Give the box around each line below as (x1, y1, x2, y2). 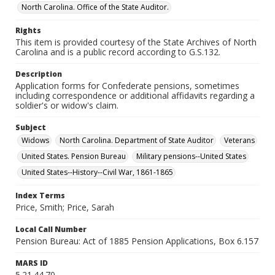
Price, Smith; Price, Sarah (15, 201, 114, 213)
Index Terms (15, 190, 65, 201)
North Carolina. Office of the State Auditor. (21, 2, 169, 12)
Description (15, 69, 62, 79)
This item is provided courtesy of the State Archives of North (15, 36, 257, 48)
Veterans (224, 135, 255, 145)
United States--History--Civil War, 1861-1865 (21, 167, 173, 177)
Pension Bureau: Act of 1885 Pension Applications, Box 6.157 (15, 235, 258, 247)
